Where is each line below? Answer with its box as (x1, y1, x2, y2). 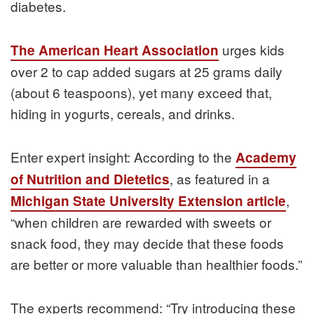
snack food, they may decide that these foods (11, 233, 284, 253)
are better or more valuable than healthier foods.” (11, 254, 302, 274)
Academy (235, 148, 296, 168)
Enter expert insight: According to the (11, 147, 235, 167)
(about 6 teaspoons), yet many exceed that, (11, 83, 272, 102)
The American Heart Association (11, 41, 219, 60)
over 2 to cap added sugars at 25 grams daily (11, 62, 282, 81)
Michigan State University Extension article (11, 191, 286, 211)
